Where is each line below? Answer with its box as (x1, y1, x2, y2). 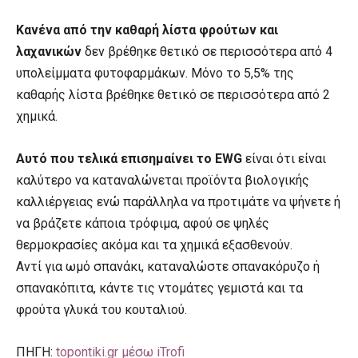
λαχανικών (16, 43, 82, 59)
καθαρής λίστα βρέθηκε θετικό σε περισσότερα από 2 (16, 86, 330, 102)
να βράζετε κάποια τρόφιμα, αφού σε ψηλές (16, 215, 269, 231)
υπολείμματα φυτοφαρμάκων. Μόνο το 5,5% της (16, 65, 294, 81)
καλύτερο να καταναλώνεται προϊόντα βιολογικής (16, 172, 309, 188)
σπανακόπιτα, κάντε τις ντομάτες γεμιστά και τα (16, 280, 303, 296)
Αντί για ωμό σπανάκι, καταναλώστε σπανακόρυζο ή (16, 258, 320, 274)
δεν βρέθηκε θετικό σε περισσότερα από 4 (82, 43, 332, 59)
